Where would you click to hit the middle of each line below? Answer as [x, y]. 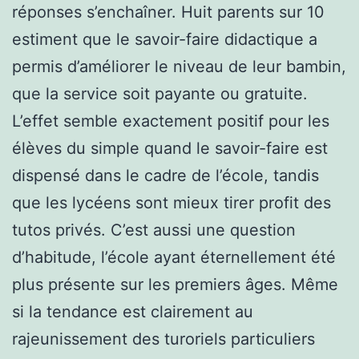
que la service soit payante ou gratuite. [160, 93]
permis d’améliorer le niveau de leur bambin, [179, 66]
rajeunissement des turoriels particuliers [163, 339]
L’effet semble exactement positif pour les [171, 121]
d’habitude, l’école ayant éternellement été [174, 257]
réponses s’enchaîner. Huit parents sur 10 [168, 12]
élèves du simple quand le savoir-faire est [170, 148]
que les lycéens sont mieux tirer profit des [171, 202]
